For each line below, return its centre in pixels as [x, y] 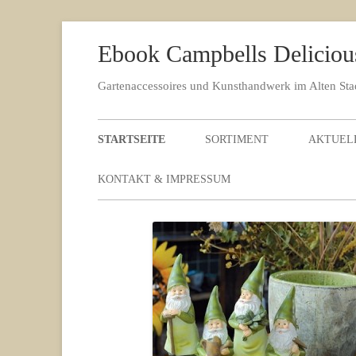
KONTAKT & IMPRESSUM [164, 179]
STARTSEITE [132, 139]
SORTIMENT [237, 139]
